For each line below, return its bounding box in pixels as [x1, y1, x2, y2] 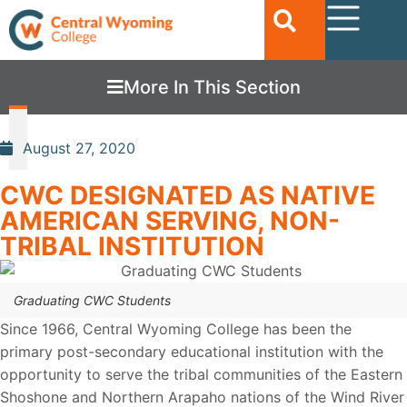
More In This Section [123, 75, 301, 98]
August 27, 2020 [23, 138, 135, 157]
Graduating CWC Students [14, 292, 171, 308]
